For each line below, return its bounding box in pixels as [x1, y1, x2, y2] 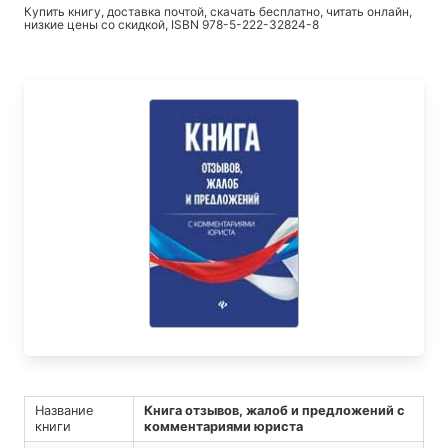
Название [34, 403, 93, 419]
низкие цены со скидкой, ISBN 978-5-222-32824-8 [24, 17, 319, 33]
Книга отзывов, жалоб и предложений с [143, 403, 405, 419]
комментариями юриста [143, 419, 303, 435]
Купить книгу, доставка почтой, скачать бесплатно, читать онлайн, [24, 4, 412, 20]
